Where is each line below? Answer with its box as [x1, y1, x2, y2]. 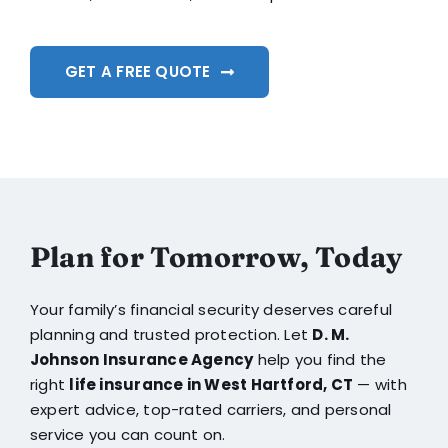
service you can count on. [29, 424, 226, 446]
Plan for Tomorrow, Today [29, 240, 403, 275]
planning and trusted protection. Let [29, 324, 313, 346]
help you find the [253, 349, 387, 371]
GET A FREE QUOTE [64, 61, 211, 83]
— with [353, 374, 407, 396]
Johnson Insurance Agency [29, 349, 254, 371]
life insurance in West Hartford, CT [69, 374, 354, 396]
